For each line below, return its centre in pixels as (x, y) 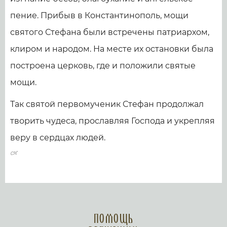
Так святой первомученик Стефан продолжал (107, 104)
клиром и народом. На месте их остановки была (112, 49)
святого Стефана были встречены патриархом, (110, 32)
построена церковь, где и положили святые (103, 65)
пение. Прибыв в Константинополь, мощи (99, 15)
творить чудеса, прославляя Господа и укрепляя (112, 121)
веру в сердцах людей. (58, 137)
